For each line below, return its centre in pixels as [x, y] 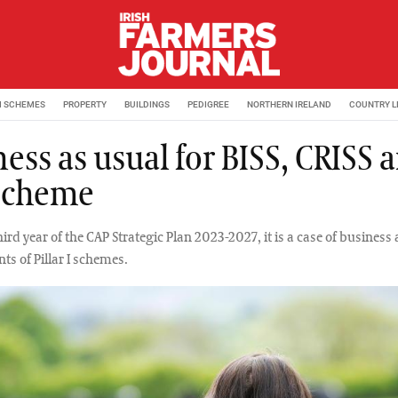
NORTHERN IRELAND [289, 104]
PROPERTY [85, 104]
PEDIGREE [208, 104]
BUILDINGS [147, 104]
